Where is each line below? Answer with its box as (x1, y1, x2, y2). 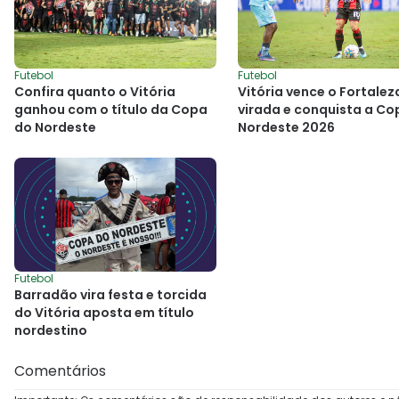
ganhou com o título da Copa (14, 100, 208, 118)
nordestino (14, 321, 87, 339)
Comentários (14, 360, 106, 381)
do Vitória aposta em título (14, 303, 194, 322)
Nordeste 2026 (238, 118, 335, 136)
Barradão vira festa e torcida (14, 285, 207, 304)
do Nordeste (14, 118, 96, 136)
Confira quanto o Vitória (14, 82, 175, 101)
